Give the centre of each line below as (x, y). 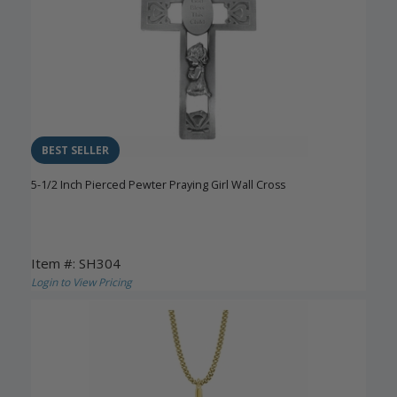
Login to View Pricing (82, 283)
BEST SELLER (75, 151)
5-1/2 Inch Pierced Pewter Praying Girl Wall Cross (158, 185)
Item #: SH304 (76, 264)
